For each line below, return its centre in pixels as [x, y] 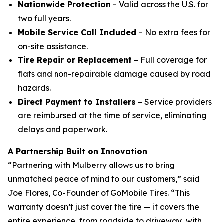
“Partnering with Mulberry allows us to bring [91, 165]
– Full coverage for [169, 60]
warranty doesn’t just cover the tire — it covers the [104, 207]
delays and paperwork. [62, 129]
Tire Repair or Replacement [75, 60]
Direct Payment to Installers [77, 102]
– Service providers [174, 102]
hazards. [34, 88]
